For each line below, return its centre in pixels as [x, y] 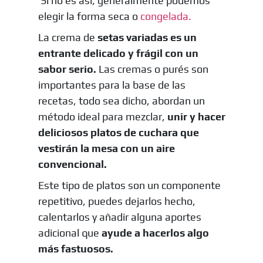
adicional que [68, 232]
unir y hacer [196, 116]
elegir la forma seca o [89, 16]
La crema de [66, 37]
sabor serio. [67, 69]
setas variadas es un [146, 37]
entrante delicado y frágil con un [118, 53]
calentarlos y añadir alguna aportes [119, 217]
